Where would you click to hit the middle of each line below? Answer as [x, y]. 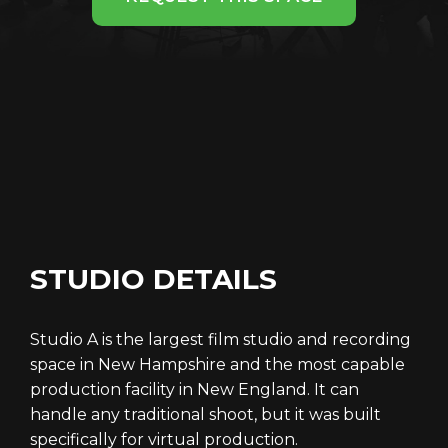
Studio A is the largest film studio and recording [220, 339]
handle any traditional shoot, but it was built [205, 414]
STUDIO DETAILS [153, 278]
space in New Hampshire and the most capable [217, 364]
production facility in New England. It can [194, 389]
